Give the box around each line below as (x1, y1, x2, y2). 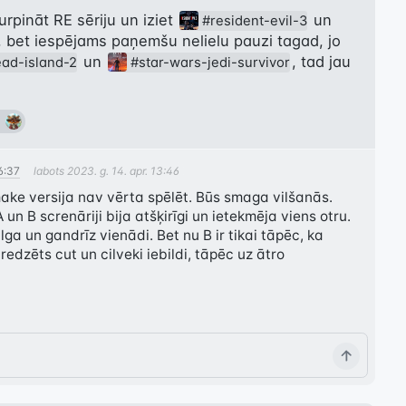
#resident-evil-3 (202, 12, 308, 29)
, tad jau (292, 52, 352, 71)
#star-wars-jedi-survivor (130, 53, 291, 71)
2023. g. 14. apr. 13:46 (67, 163, 179, 178)
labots (34, 163, 67, 178)
